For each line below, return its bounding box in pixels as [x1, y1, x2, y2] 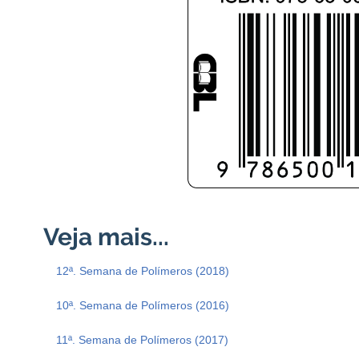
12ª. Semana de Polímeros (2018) [56, 264, 229, 278]
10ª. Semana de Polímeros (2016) [56, 299, 229, 313]
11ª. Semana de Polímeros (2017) [56, 333, 228, 347]
